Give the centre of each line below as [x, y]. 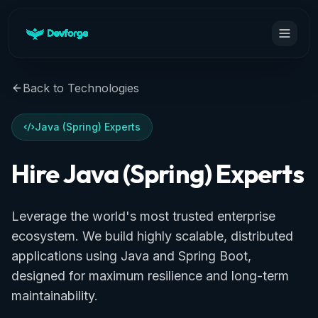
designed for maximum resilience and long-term [150, 276]
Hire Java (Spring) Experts [158, 174]
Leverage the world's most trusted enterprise [143, 216]
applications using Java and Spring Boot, [131, 256]
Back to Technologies [81, 88]
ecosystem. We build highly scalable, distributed [152, 236]
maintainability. [55, 296]
